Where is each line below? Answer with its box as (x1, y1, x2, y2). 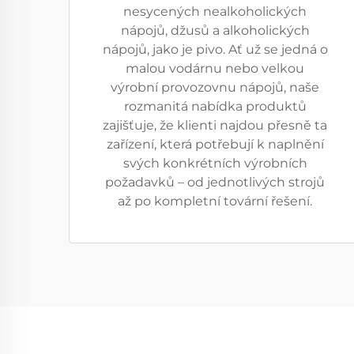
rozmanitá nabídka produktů (123, 99, 307, 114)
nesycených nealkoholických (123, 4, 307, 19)
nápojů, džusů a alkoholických (120, 23, 310, 38)
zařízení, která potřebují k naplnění (106, 137, 324, 152)
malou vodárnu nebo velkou (126, 61, 304, 76)
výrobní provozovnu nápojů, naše (111, 80, 319, 95)
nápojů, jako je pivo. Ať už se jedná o (102, 42, 328, 57)
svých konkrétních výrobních (122, 156, 307, 171)
